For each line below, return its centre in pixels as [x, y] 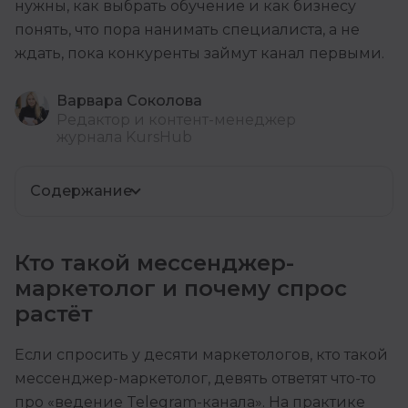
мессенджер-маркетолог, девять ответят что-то [195, 379]
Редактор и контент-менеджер [176, 120]
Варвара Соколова [129, 101]
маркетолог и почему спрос [181, 289]
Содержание [81, 191]
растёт [54, 314]
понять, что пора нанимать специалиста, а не [187, 30]
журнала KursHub [124, 138]
